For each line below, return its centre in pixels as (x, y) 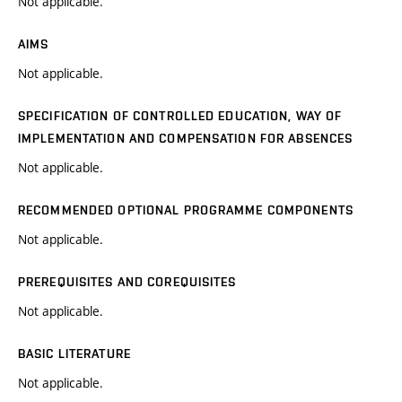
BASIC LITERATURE (74, 354)
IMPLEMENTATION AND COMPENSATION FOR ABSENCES (186, 139)
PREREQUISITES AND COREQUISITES (127, 282)
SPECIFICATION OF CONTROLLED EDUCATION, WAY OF (180, 116)
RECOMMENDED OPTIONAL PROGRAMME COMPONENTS (186, 210)
